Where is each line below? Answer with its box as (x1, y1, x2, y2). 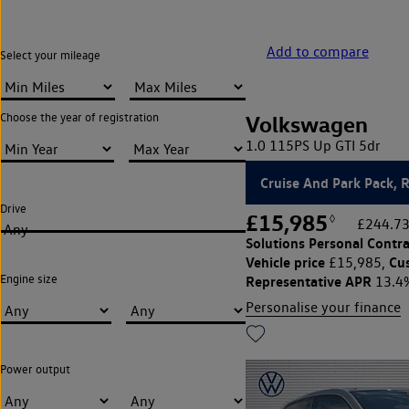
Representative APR (245, 271, 372, 290)
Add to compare (266, 42, 369, 60)
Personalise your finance (245, 298, 401, 316)
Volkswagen (245, 110, 368, 138)
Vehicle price (245, 252, 325, 271)
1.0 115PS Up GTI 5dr (245, 136, 381, 154)
